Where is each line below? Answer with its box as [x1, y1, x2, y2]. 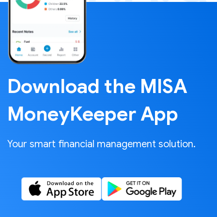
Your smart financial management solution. [7, 138, 196, 150]
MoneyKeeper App [7, 101, 178, 126]
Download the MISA [7, 74, 187, 98]
